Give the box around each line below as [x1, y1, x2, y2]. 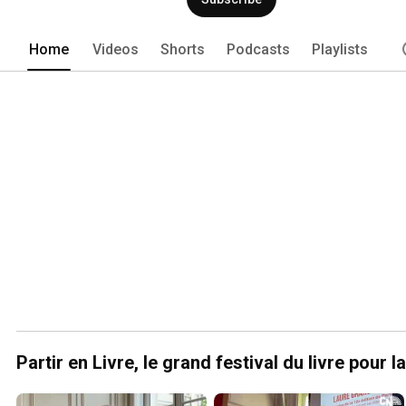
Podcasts [227, 40, 290, 58]
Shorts [160, 40, 205, 58]
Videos [92, 40, 139, 58]
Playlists [312, 40, 368, 58]
